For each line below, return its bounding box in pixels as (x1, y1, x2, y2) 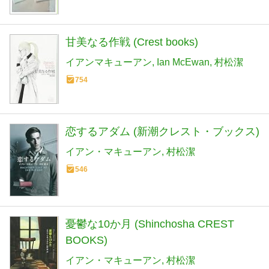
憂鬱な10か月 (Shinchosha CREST (65, 217, 234, 230)
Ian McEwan (157, 56, 210, 67)
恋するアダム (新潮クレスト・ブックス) (65, 125, 259, 138)
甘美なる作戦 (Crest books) (65, 35, 198, 48)
